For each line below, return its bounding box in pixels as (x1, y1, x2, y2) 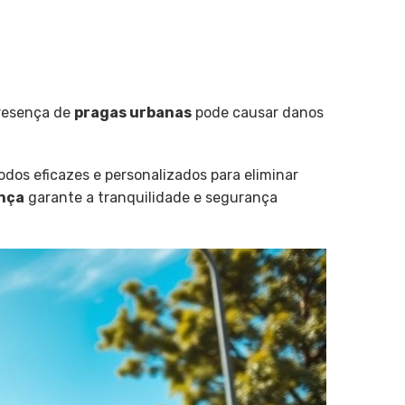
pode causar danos (192, 104, 324, 121)
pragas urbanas (74, 104, 192, 121)
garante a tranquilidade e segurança (24, 189, 278, 207)
